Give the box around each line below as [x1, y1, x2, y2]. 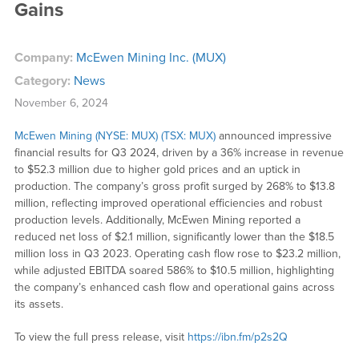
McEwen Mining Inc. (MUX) [75, 49, 226, 66]
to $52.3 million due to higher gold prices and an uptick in [14, 162, 301, 176]
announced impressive [215, 128, 332, 143]
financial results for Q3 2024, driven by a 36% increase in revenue [14, 145, 344, 159]
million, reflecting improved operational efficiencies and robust [14, 196, 322, 210]
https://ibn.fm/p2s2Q [187, 329, 288, 344]
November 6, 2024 [14, 95, 108, 110]
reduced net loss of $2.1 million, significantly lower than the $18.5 [14, 229, 334, 244]
